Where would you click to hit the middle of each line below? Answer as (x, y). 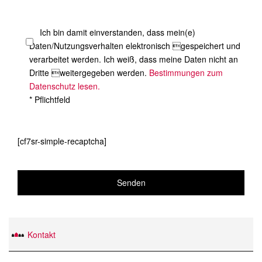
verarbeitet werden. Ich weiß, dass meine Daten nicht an (134, 59)
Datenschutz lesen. (65, 86)
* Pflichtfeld (50, 99)
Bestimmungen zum (186, 73)
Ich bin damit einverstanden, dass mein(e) (116, 32)
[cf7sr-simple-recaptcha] (62, 141)
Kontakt (42, 235)
